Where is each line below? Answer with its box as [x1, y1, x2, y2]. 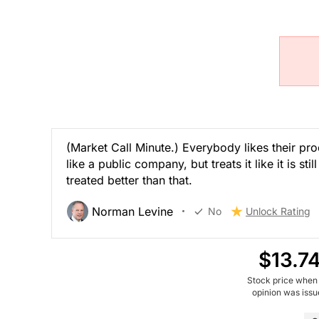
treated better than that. [66, 172, 192, 187]
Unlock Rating [246, 204, 310, 217]
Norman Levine [92, 204, 173, 219]
